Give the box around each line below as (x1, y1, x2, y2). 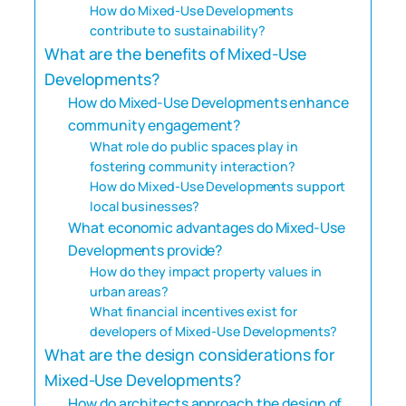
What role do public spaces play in (90, 137, 298, 155)
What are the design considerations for (44, 343, 336, 365)
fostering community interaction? (90, 157, 295, 175)
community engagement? (68, 114, 241, 135)
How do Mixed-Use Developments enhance (68, 92, 349, 112)
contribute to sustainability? (90, 21, 266, 39)
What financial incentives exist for (90, 302, 297, 320)
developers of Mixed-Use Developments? (90, 322, 338, 340)
